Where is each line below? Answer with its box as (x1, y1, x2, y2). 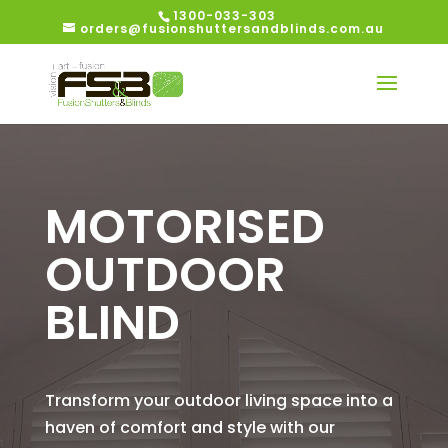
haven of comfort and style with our (44, 416, 335, 439)
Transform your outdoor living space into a (44, 389, 393, 412)
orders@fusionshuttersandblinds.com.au (80, 20, 385, 37)
